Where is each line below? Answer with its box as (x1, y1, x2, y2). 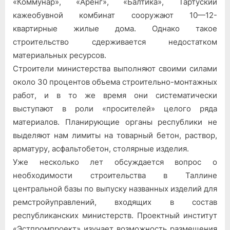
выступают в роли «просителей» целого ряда (13, 103, 217, 113)
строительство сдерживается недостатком (13, 36, 217, 47)
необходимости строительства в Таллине (13, 170, 217, 180)
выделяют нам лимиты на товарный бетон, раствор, (13, 130, 217, 140)
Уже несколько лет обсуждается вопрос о (13, 157, 217, 167)
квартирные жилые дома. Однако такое (13, 23, 217, 33)
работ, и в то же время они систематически (13, 90, 217, 100)
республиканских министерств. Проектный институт (13, 210, 217, 220)
